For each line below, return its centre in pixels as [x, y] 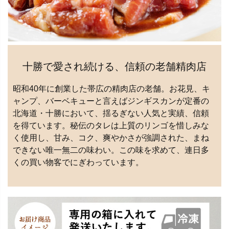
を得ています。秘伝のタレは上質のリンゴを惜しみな [111, 125]
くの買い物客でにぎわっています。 [78, 162]
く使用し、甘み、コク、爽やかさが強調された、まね [111, 138]
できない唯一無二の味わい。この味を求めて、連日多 [111, 150]
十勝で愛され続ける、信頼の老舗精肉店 [114, 66]
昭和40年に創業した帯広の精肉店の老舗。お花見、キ [111, 88]
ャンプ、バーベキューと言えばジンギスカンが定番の [111, 101]
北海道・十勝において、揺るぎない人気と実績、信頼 [111, 113]
